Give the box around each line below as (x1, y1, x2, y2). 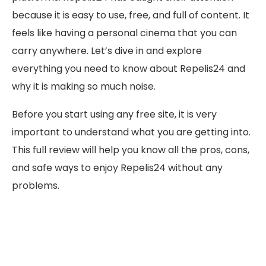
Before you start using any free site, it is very (12, 107, 217, 122)
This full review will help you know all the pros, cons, (12, 143, 249, 157)
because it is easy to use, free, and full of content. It (12, 8, 249, 23)
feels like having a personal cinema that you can (12, 26, 237, 40)
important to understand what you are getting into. (12, 125, 251, 140)
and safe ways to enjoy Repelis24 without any (12, 161, 223, 175)
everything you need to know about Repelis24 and (12, 62, 245, 76)
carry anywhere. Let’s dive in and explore (12, 44, 202, 58)
